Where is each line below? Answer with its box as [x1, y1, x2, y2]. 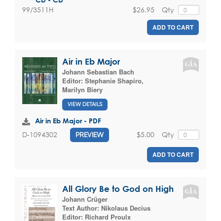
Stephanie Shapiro [85, 76, 142, 86]
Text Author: [62, 203, 101, 213]
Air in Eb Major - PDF [35, 116, 101, 125]
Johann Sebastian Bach [62, 67, 134, 77]
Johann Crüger [62, 194, 108, 204]
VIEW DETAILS [68, 101, 102, 108]
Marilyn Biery [62, 85, 103, 95]
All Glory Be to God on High [62, 184, 174, 193]
